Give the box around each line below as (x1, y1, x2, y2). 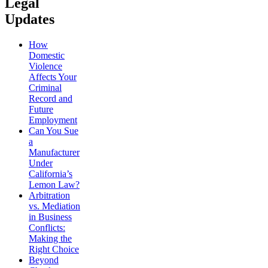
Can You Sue (29, 125, 78, 136)
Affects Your (29, 71, 77, 82)
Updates (5, 11, 54, 27)
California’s (29, 168, 72, 179)
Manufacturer (29, 147, 80, 157)
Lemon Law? (29, 179, 80, 190)
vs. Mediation (29, 200, 80, 211)
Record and (29, 93, 72, 103)
